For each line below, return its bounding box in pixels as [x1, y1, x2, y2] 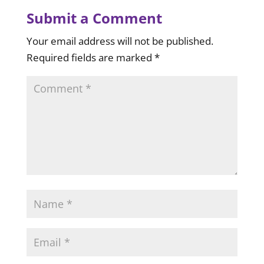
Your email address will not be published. [26, 34, 213, 48]
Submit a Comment [26, 8, 162, 28]
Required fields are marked [26, 51, 154, 64]
